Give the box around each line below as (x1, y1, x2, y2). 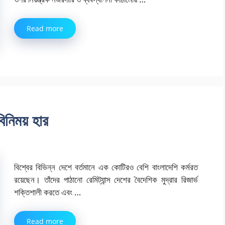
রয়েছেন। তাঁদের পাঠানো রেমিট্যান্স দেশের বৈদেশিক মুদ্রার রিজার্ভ (14, 173, 198, 185)
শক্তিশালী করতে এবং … (14, 186, 81, 198)
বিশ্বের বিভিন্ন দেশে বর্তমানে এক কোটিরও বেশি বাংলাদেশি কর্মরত (14, 161, 198, 173)
